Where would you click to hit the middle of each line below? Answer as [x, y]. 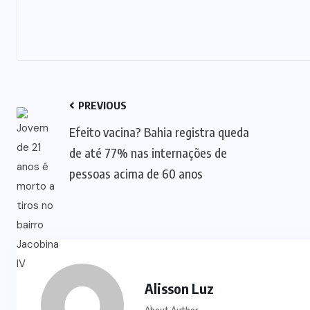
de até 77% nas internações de [148, 152]
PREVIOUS [101, 105]
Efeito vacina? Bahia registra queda [159, 131]
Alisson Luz [179, 288]
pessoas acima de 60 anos [136, 173]
